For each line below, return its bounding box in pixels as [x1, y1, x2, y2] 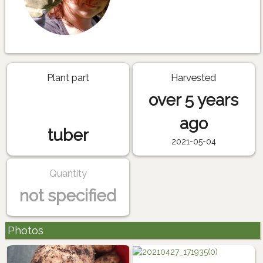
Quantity [49, 167, 87, 180]
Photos [7, 224, 43, 237]
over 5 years [149, 90, 239, 110]
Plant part [46, 71, 89, 83]
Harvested [171, 71, 217, 83]
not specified [19, 186, 117, 206]
